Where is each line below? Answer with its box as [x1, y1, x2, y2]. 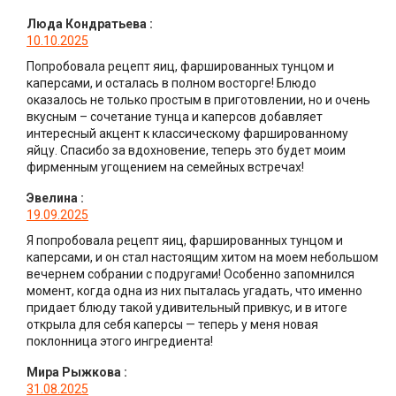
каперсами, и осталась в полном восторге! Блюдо [27, 76, 316, 91]
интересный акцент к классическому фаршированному [27, 126, 348, 141]
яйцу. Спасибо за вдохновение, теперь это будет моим [27, 143, 346, 158]
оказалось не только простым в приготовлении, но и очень [27, 93, 370, 108]
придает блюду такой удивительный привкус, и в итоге [27, 301, 347, 316]
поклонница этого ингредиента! [27, 334, 213, 349]
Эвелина [27, 191, 78, 206]
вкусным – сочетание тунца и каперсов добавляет [27, 110, 323, 125]
